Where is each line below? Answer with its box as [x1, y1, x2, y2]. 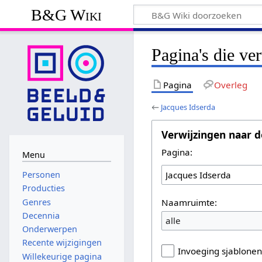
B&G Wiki [31, 5, 102, 24]
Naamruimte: [161, 196, 218, 208]
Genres [22, 196, 51, 208]
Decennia [22, 209, 60, 221]
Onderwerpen [22, 223, 77, 235]
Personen [22, 169, 60, 181]
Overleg [213, 78, 247, 91]
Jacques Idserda [161, 101, 216, 112]
